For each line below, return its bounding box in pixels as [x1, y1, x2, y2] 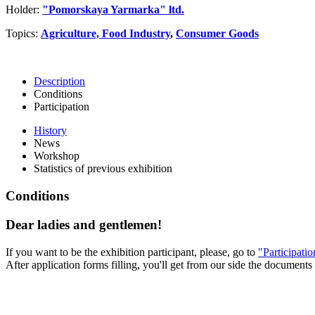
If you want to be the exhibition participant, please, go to [6, 245, 258, 258]
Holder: [6, 4, 42, 16]
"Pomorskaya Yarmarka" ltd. [42, 4, 184, 16]
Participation [34, 101, 89, 113]
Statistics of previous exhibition [34, 162, 172, 175]
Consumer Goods [176, 27, 259, 40]
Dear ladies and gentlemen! [6, 217, 162, 232]
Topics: [6, 27, 41, 40]
